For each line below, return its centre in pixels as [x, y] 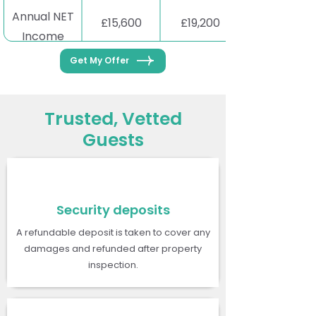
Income [43, 36]
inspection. [113, 265]
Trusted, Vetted [113, 119]
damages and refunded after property [113, 248]
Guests [113, 140]
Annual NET [43, 16]
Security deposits [113, 209]
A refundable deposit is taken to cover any [113, 232]
